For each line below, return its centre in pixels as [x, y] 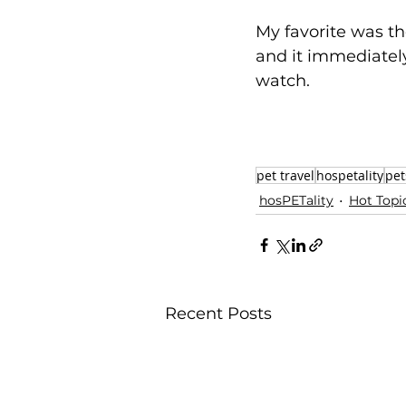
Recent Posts [218, 314]
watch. [285, 81]
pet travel [285, 176]
